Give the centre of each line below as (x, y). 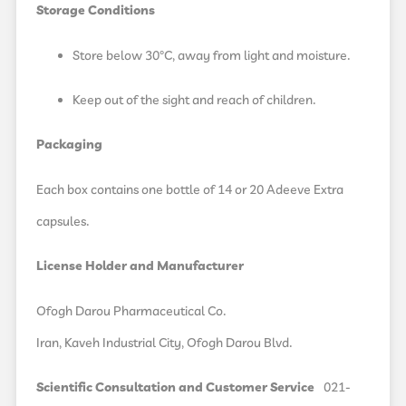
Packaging (69, 145)
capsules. (63, 222)
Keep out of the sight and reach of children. (194, 100)
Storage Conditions (96, 11)
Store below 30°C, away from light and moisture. (212, 56)
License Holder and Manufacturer (140, 267)
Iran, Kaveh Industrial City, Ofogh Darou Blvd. (164, 343)
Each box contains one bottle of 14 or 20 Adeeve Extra (190, 190)
